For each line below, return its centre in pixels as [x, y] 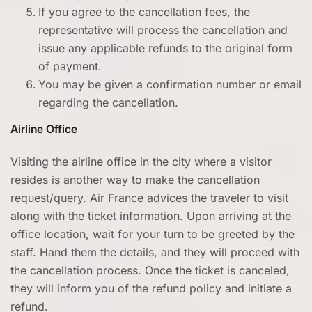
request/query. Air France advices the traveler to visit [149, 198]
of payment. [70, 66]
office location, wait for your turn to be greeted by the [153, 234]
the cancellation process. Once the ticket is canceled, [150, 270]
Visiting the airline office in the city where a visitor [141, 162]
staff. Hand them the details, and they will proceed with [155, 252]
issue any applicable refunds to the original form [165, 48]
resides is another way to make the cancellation [135, 180]
